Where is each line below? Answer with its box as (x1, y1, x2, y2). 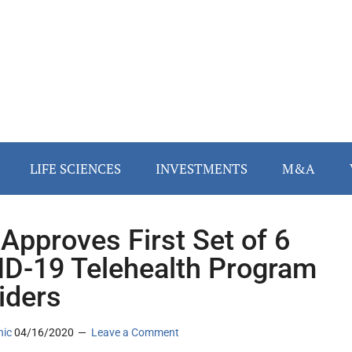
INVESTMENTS (156, 159, 247, 178)
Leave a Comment (91, 326, 179, 339)
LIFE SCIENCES (30, 159, 121, 178)
